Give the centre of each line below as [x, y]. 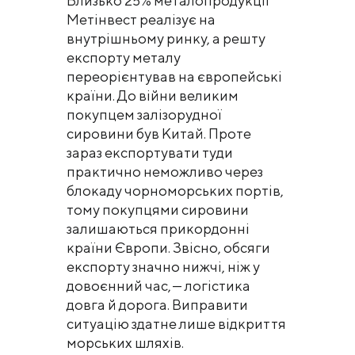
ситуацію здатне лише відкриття [176, 324]
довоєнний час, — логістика [158, 286]
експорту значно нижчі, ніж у [163, 267]
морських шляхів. [125, 343]
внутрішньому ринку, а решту [166, 39]
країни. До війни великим [153, 96]
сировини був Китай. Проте [159, 134]
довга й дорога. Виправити [157, 305]
